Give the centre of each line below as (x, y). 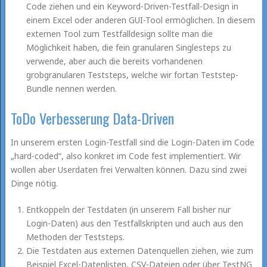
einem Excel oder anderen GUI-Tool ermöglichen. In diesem (141, 20)
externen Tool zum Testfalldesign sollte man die (120, 33)
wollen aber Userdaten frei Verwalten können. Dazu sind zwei (128, 169)
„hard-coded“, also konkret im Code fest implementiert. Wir (125, 156)
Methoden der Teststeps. (76, 237)
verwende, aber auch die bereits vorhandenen (115, 61)
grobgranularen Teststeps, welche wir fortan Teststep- (133, 74)
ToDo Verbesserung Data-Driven (92, 118)
